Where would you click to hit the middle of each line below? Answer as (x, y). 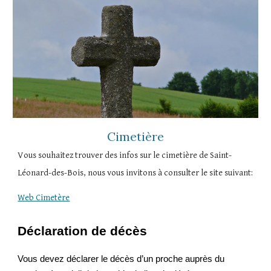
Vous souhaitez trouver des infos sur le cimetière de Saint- (125, 155)
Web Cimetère (44, 198)
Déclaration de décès (83, 231)
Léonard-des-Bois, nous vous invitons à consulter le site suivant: (135, 173)
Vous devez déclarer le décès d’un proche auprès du (121, 259)
